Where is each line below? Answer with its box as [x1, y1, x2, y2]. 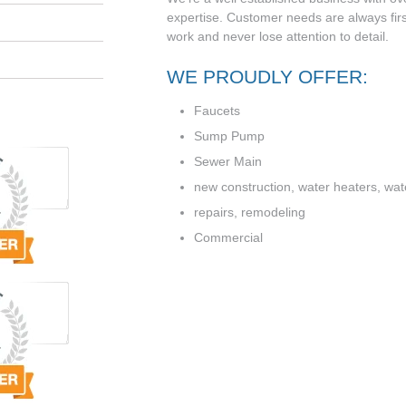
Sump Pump [194, 129, 265, 144]
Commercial [194, 230, 263, 246]
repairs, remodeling [194, 205, 305, 220]
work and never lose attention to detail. [167, 29, 389, 44]
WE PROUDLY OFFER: [167, 66, 368, 88]
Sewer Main [194, 154, 262, 169]
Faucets [194, 103, 240, 119]
